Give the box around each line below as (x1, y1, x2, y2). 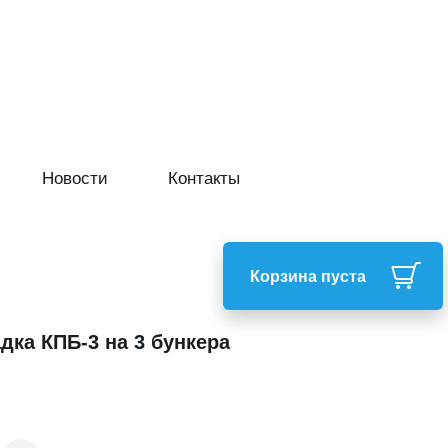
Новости (42, 164, 108, 189)
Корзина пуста (250, 264, 366, 287)
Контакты (168, 164, 240, 189)
